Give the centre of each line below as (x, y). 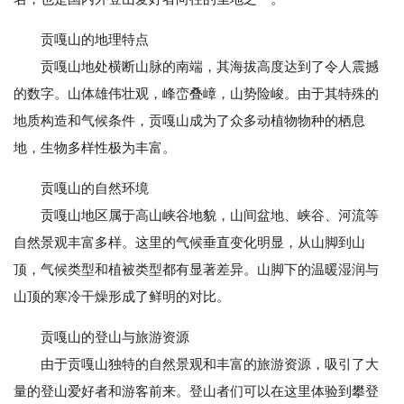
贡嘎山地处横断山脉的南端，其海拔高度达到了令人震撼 (196, 66)
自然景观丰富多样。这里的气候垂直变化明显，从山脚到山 (189, 242)
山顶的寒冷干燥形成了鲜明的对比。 (122, 296)
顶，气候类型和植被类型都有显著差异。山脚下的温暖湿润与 (196, 269)
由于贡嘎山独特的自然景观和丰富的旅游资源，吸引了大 (196, 364)
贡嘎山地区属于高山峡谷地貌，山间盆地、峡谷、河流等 (196, 215)
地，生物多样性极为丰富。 (95, 147)
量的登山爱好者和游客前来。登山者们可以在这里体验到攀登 (196, 391)
